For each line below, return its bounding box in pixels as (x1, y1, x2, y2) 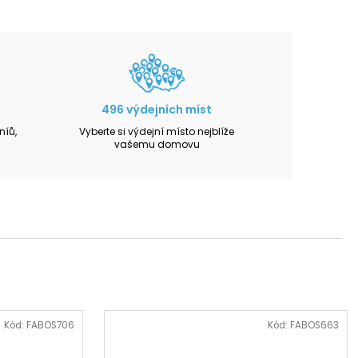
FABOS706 (26, 319, 74, 332)
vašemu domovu (113, 137, 200, 151)
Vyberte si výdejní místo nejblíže (79, 124, 235, 138)
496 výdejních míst (101, 101, 213, 117)
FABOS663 (289, 319, 339, 332)
